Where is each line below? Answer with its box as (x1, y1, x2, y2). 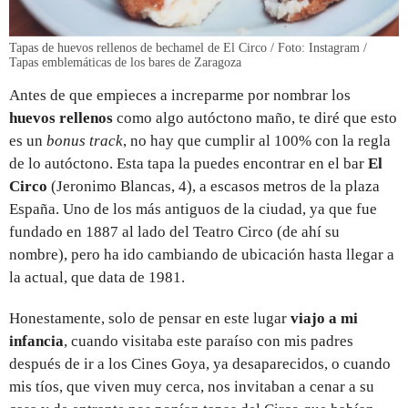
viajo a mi (291, 309, 358, 327)
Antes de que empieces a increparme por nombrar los (9, 86, 351, 104)
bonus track (46, 131, 123, 149)
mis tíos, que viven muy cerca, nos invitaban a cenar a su (9, 377, 374, 395)
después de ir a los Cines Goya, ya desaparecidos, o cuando (9, 354, 391, 372)
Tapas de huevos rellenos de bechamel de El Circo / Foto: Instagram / (9, 40, 367, 55)
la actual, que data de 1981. (9, 268, 185, 286)
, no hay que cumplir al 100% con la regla (123, 131, 391, 149)
